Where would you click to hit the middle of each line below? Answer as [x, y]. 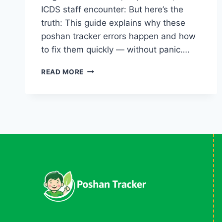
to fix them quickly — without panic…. [115, 49]
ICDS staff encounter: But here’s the [112, 9]
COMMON [101, 69]
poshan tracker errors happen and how [118, 36]
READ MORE [63, 72]
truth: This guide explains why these [113, 23]
